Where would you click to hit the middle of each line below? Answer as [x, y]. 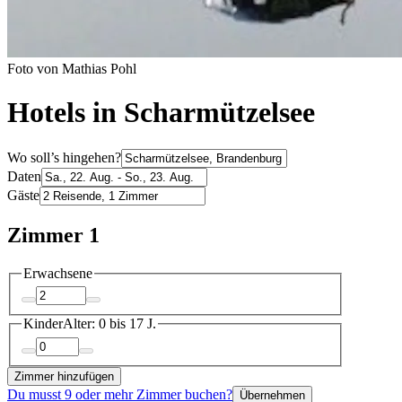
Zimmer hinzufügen [64, 376]
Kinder [43, 324]
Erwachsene [58, 273]
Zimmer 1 [53, 235]
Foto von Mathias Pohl [72, 68]
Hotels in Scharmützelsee [161, 113]
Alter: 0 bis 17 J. [109, 324]
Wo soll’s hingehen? [64, 157]
